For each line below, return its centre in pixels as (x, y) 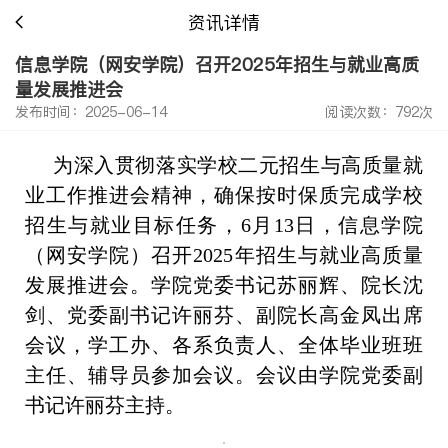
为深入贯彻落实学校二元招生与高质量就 (238, 165)
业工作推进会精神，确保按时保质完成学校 (224, 195)
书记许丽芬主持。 (105, 405)
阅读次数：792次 (379, 112)
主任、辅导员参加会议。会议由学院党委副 (224, 375)
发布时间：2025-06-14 (91, 112)
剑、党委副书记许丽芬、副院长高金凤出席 (224, 315)
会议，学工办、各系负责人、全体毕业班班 (224, 345)
